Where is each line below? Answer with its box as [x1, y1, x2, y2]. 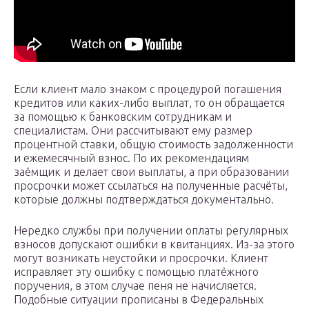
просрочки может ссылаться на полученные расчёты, [14, 179, 288, 192]
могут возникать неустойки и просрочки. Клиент [14, 252, 268, 265]
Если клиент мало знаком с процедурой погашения [14, 83, 281, 96]
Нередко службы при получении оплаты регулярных [14, 224, 288, 237]
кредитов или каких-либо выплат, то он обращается [14, 97, 285, 110]
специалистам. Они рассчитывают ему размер [14, 124, 252, 137]
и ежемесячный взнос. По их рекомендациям [14, 152, 249, 165]
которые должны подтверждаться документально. [14, 193, 274, 206]
